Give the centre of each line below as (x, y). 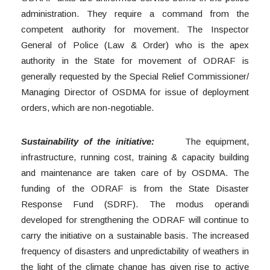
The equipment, (206, 142)
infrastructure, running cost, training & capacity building (135, 157)
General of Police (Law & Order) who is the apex (135, 45)
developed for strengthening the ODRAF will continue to (135, 220)
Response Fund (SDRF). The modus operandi (135, 204)
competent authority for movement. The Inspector (135, 30)
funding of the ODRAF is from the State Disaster (135, 189)
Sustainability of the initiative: (93, 142)
